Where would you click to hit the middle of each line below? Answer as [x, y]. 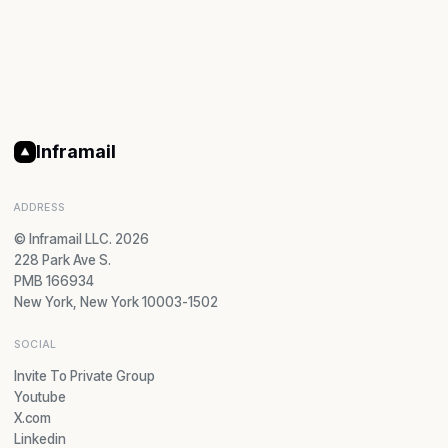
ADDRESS [40, 207]
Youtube [40, 396]
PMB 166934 [54, 280]
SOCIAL [36, 344]
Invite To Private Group [84, 375]
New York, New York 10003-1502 [116, 301]
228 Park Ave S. [62, 259]
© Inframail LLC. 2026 [81, 238]
